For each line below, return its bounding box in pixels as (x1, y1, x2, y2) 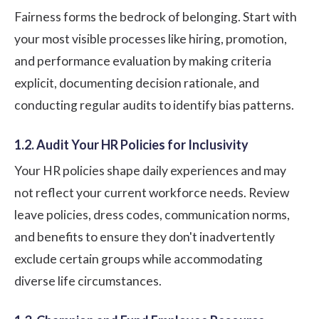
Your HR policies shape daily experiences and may (14, 162, 286, 178)
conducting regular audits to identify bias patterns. (14, 97, 294, 113)
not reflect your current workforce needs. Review (14, 184, 289, 200)
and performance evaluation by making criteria (14, 53, 271, 68)
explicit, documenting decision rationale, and (14, 75, 259, 90)
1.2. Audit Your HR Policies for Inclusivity (14, 136, 249, 152)
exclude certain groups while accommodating (14, 251, 263, 266)
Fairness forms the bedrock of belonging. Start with (14, 9, 297, 24)
